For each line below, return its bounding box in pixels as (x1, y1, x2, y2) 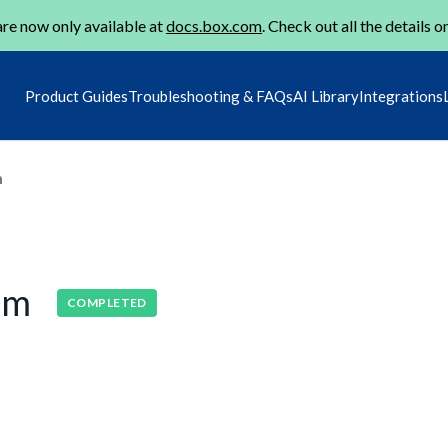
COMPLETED (67, 294, 147, 310)
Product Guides (25, 87, 128, 105)
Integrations (359, 87, 443, 105)
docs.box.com (166, 16, 262, 35)
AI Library (293, 87, 359, 105)
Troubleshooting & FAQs (128, 87, 293, 105)
